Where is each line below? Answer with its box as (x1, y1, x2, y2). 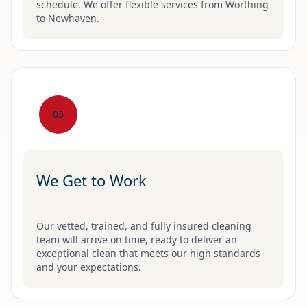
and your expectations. (36, 260, 141, 273)
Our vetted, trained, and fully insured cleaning (36, 219, 251, 232)
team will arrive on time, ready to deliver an (36, 232, 237, 246)
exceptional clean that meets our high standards (36, 246, 260, 260)
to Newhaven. (36, 11, 99, 25)
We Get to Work (36, 169, 147, 191)
